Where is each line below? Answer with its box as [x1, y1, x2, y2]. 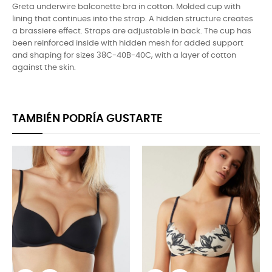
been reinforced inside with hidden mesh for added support [12, 39, 243, 48]
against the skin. [12, 64, 76, 72]
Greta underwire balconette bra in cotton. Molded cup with [12, 3, 240, 12]
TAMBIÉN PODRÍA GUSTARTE [12, 113, 163, 125]
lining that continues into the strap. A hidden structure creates [12, 15, 253, 24]
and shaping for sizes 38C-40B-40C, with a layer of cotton [12, 52, 236, 60]
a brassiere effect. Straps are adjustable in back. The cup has [12, 27, 251, 36]
